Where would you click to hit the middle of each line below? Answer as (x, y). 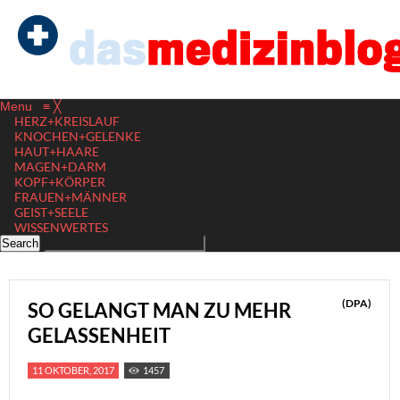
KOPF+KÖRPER (60, 182)
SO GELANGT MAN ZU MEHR (159, 310)
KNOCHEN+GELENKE (78, 136)
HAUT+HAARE (57, 151)
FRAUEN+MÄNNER (71, 197)
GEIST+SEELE (51, 212)
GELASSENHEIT (99, 335)
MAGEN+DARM (60, 167)
